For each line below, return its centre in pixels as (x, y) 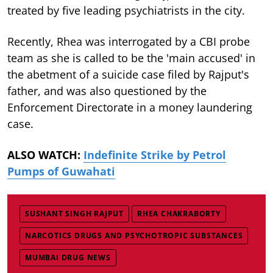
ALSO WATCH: (45, 154)
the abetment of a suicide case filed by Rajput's (128, 74)
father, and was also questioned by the (107, 90)
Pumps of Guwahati (61, 171)
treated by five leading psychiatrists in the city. (126, 10)
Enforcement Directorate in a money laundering (130, 107)
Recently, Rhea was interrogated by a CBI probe (129, 41)
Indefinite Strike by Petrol (155, 154)
